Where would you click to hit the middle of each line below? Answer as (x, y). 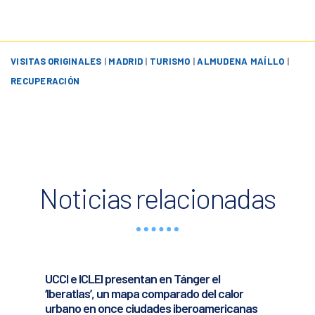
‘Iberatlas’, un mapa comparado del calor (144, 293)
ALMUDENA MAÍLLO (241, 61)
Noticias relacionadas (157, 197)
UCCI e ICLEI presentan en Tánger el (132, 278)
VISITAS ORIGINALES (56, 61)
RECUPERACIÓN (45, 81)
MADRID (126, 61)
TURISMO (170, 61)
